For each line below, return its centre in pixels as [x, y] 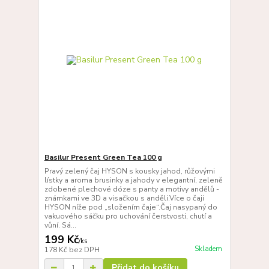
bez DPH [84, 250]
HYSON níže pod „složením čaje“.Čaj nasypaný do [131, 207]
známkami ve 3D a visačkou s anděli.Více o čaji [124, 198]
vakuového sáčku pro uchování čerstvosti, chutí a [128, 216]
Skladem [208, 249]
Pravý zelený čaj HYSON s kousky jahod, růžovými [129, 171]
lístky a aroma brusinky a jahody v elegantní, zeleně [133, 180]
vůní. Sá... [60, 225]
